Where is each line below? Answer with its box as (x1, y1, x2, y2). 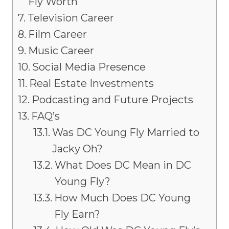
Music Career (28, 44, 94, 57)
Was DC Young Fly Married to (52, 126, 199, 139)
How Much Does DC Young (54, 192, 191, 204)
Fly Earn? (54, 208, 100, 221)
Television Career (28, 12, 114, 25)
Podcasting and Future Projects (32, 94, 193, 106)
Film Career (28, 28, 87, 41)
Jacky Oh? (52, 143, 103, 155)
